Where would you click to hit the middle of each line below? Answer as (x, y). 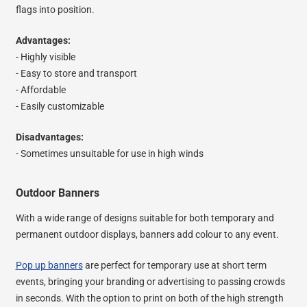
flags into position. (55, 9)
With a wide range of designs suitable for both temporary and (145, 218)
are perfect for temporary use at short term (174, 265)
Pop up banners (49, 265)
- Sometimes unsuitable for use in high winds (109, 153)
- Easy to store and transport (76, 73)
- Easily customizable (60, 106)
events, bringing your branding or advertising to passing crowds (150, 281)
